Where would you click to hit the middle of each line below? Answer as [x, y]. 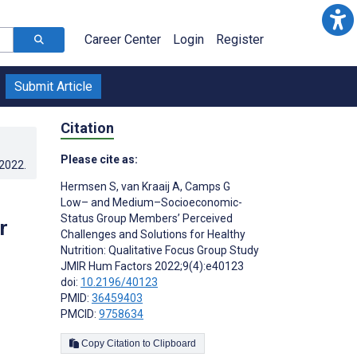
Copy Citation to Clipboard [175, 343]
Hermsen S [88, 186]
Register [240, 39]
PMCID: [80, 314]
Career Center [123, 39]
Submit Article [53, 86]
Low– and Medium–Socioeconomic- [151, 202]
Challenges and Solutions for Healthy [153, 234]
